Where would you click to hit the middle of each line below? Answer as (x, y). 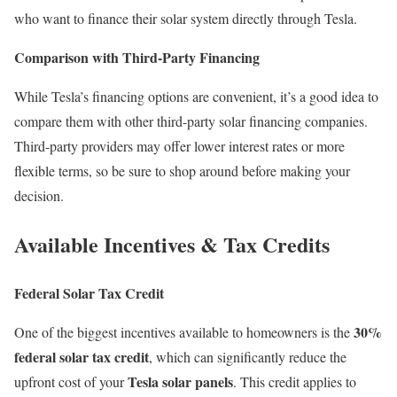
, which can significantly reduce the (248, 357)
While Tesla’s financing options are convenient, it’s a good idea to (196, 97)
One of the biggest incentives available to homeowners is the (184, 332)
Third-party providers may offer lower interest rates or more (179, 146)
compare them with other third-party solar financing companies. (191, 121)
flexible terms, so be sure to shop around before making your (182, 171)
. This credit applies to (295, 382)
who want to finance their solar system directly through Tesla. (186, 19)
